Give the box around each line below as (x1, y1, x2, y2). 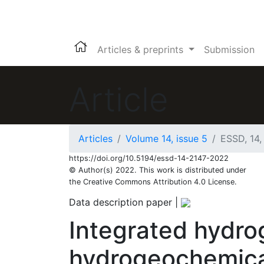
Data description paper (69, 196, 172, 208)
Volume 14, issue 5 (126, 133, 207, 144)
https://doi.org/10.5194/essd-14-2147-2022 (69, 154, 229, 163)
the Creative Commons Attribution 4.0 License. (69, 177, 237, 186)
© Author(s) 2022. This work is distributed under (69, 166, 246, 174)
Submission (203, 44, 255, 55)
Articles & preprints (97, 44, 186, 55)
